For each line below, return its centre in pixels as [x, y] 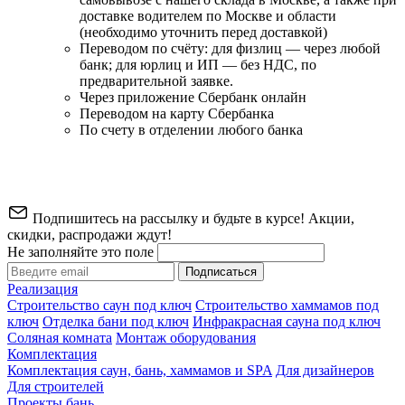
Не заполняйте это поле [82, 251]
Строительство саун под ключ [99, 305]
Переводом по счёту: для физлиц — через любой [230, 48]
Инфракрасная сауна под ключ [287, 321]
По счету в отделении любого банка [191, 129]
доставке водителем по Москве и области [208, 15]
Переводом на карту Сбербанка [177, 113]
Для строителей [56, 386]
